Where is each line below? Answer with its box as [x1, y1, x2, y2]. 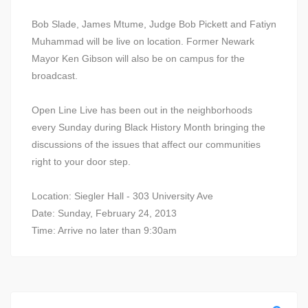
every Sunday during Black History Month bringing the [32, 122, 265, 133]
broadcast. [32, 70, 78, 82]
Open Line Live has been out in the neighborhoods [32, 104, 252, 116]
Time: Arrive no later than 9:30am [32, 225, 177, 236]
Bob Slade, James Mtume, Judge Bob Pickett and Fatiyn [32, 19, 276, 30]
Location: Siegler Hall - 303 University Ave [32, 190, 213, 202]
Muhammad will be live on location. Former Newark [32, 36, 254, 47]
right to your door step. [32, 156, 131, 168]
